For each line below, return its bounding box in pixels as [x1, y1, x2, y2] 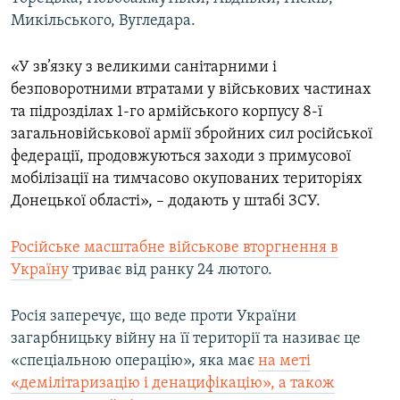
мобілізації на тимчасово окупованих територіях [11, 171, 362, 188]
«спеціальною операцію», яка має [11, 353, 258, 371]
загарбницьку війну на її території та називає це [11, 330, 361, 348]
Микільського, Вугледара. [11, 12, 196, 30]
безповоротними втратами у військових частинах [11, 81, 371, 99]
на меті [258, 353, 311, 371]
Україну [11, 262, 72, 279]
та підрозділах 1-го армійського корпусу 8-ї [11, 104, 322, 121]
